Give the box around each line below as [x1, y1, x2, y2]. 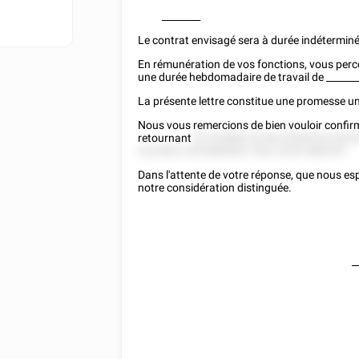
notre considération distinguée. [138, 181, 292, 194]
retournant [138, 131, 195, 144]
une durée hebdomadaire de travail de [138, 71, 327, 83]
